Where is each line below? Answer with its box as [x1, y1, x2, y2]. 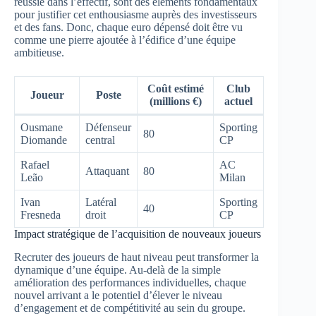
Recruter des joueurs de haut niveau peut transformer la [14, 250, 259, 263]
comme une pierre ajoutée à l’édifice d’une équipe [14, 33, 236, 46]
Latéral [85, 195, 116, 208]
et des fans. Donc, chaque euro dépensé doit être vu [14, 20, 243, 33]
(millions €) [149, 95, 202, 107]
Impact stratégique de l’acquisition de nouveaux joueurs [14, 227, 261, 240]
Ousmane [20, 121, 63, 133]
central [85, 133, 115, 146]
